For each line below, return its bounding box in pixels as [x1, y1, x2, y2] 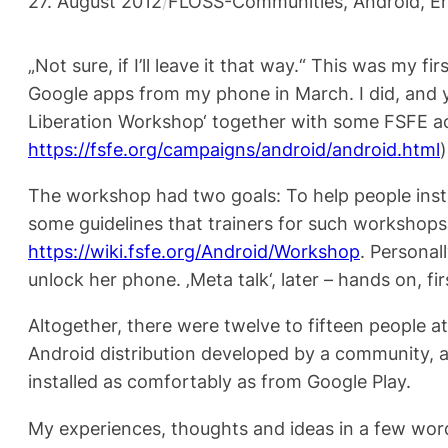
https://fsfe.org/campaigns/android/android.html [28, 138, 440, 161]
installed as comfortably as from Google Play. [28, 370, 411, 393]
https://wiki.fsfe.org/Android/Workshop [28, 240, 360, 263]
